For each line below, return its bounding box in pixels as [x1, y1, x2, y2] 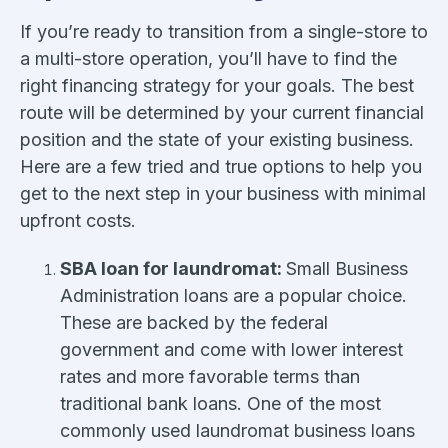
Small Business [286, 257, 408, 279]
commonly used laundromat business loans [60, 419, 415, 441]
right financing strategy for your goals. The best [20, 74, 414, 96]
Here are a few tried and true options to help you [20, 155, 422, 177]
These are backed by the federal [60, 311, 328, 333]
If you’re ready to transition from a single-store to [20, 20, 428, 42]
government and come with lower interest [60, 338, 403, 360]
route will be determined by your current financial [20, 101, 424, 123]
